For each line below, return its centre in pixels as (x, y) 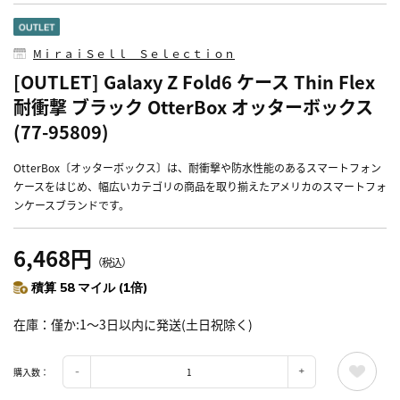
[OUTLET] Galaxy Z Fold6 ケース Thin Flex (194, 82)
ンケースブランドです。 (71, 205)
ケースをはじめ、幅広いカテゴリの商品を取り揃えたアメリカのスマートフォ (200, 187)
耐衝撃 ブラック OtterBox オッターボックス (193, 107)
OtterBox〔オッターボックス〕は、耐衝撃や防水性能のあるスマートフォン (197, 168)
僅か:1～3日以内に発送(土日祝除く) (152, 325)
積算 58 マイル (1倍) (90, 288)
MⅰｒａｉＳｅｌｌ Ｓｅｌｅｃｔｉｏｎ (134, 54)
